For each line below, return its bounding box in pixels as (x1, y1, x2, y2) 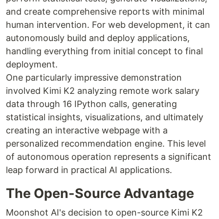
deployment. (6, 59, 58, 69)
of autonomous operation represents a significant (6, 152, 211, 162)
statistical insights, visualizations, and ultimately (6, 112, 203, 122)
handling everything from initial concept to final (6, 46, 203, 56)
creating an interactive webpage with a (6, 125, 168, 135)
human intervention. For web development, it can (6, 20, 210, 30)
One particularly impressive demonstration (6, 72, 182, 83)
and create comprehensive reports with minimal (6, 6, 204, 17)
